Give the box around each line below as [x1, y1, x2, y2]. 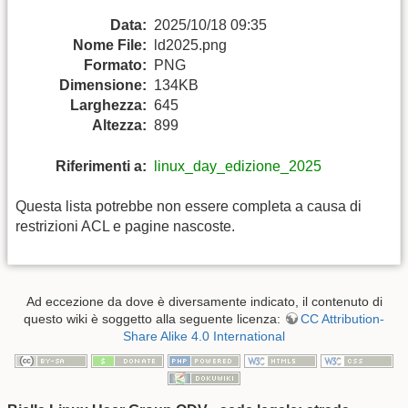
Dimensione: [59, 77, 147, 94]
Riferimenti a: [56, 158, 147, 174]
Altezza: [92, 117, 147, 134]
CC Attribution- [301, 311, 384, 326]
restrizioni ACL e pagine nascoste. [15, 219, 235, 234]
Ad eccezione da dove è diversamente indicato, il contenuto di [25, 293, 382, 309]
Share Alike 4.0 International [123, 328, 285, 343]
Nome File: [73, 37, 147, 54]
